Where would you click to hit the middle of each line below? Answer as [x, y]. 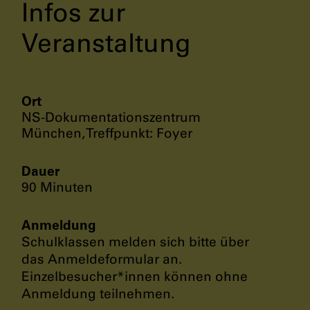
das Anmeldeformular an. [102, 259]
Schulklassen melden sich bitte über [135, 241]
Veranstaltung [106, 43]
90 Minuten [57, 187]
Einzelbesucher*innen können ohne [135, 276]
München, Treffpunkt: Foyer [107, 133]
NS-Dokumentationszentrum [111, 117]
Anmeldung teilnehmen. [98, 293]
